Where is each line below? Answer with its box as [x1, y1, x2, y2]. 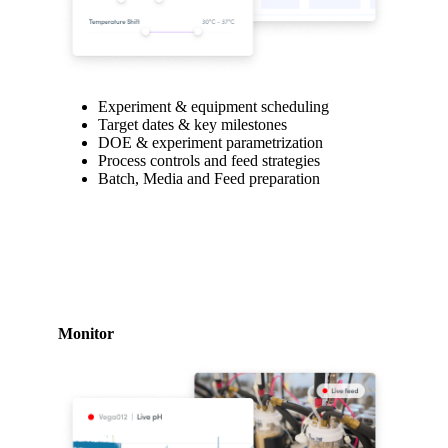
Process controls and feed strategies [98, 151, 320, 169]
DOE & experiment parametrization [98, 133, 323, 151]
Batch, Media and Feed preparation [98, 169, 320, 187]
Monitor [58, 325, 114, 343]
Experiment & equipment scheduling [98, 97, 329, 115]
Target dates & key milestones [98, 115, 287, 133]
